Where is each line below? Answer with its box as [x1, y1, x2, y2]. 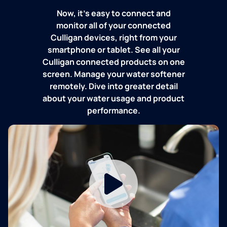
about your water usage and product [43, 93, 184, 104]
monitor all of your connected [56, 20, 171, 31]
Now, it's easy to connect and [56, 8, 171, 19]
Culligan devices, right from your [50, 32, 177, 44]
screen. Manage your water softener [42, 68, 185, 80]
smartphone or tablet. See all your [47, 44, 180, 56]
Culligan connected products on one [42, 56, 185, 68]
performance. [87, 105, 140, 117]
